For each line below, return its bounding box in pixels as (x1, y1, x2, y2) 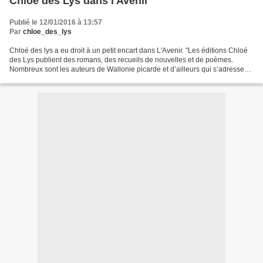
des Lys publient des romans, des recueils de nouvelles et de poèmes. (9, 55, 233, 64)
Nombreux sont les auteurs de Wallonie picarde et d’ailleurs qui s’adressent (9, 65, 250, 73)
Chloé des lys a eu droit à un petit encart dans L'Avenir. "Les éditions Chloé (9, 46, 248, 55)
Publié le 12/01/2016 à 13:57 (9, 18, 102, 26)
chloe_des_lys (23, 27, 72, 36)
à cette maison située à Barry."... (9, 74, 110, 83)
